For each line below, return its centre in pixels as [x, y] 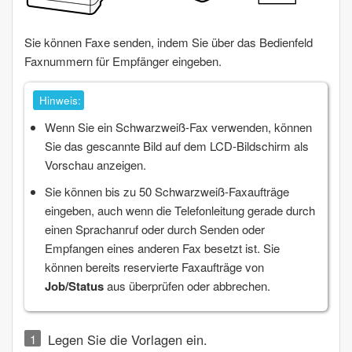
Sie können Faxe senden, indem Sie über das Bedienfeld [169, 42]
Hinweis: [60, 100]
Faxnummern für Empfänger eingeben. [123, 60]
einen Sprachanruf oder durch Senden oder [154, 229]
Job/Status [74, 286]
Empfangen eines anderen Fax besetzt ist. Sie [162, 247]
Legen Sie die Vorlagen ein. [128, 339]
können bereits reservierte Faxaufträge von [154, 266]
